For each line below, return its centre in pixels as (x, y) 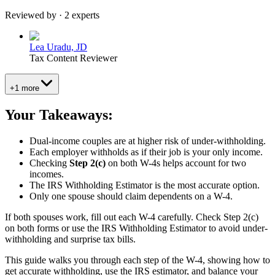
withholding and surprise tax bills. (70, 239)
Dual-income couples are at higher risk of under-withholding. (148, 141)
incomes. (47, 174)
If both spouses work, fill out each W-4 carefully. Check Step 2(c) (132, 217)
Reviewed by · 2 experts (52, 15)
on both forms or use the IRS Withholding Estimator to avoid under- (136, 228)
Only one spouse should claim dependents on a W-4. (131, 196)
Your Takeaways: (59, 114)
